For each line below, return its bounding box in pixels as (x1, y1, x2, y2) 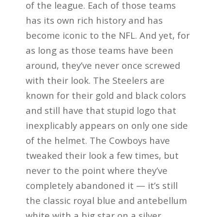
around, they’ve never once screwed (25, 59, 180, 71)
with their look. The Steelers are (25, 74, 165, 86)
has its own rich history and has (25, 14, 163, 26)
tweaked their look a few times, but (25, 149, 179, 161)
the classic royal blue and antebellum (25, 194, 187, 206)
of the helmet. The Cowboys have (25, 134, 170, 146)
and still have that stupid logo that (25, 104, 176, 116)
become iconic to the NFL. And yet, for (25, 29, 190, 41)
